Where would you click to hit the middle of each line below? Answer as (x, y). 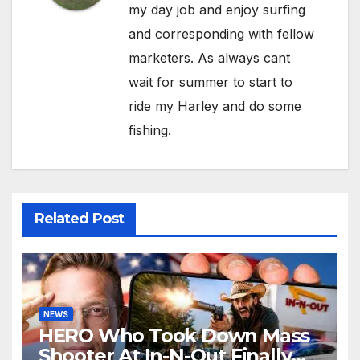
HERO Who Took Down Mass (174, 336)
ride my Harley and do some (215, 106)
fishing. (150, 130)
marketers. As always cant (209, 57)
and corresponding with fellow (221, 33)
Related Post (79, 218)
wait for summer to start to (211, 82)
